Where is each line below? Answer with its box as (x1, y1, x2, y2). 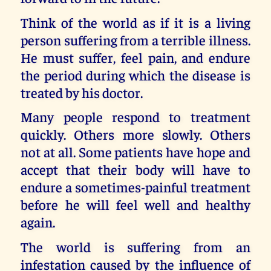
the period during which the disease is (21, 65, 250, 83)
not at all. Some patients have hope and (21, 143, 250, 161)
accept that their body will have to (21, 160, 250, 178)
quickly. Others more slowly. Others (21, 125, 250, 143)
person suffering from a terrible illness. (21, 30, 250, 48)
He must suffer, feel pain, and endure (21, 48, 250, 66)
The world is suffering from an (21, 237, 250, 255)
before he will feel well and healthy (21, 195, 250, 214)
